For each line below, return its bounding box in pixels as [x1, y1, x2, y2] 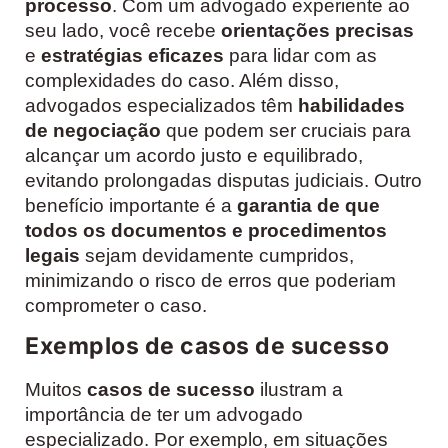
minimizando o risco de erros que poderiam [25, 269, 396, 291]
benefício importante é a [25, 194, 237, 216]
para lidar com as [224, 44, 377, 66]
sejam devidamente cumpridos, [80, 244, 354, 266]
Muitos [25, 379, 87, 401]
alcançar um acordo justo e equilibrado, [25, 144, 363, 166]
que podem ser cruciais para [161, 119, 411, 141]
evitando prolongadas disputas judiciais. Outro [25, 169, 422, 191]
